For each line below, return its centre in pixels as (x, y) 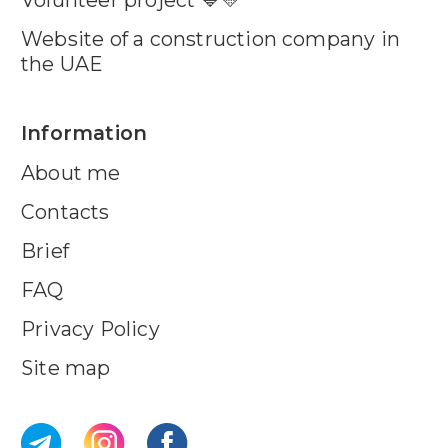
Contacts (65, 211)
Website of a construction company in (211, 38)
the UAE (62, 63)
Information (84, 132)
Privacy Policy (90, 328)
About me (71, 172)
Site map (66, 367)
